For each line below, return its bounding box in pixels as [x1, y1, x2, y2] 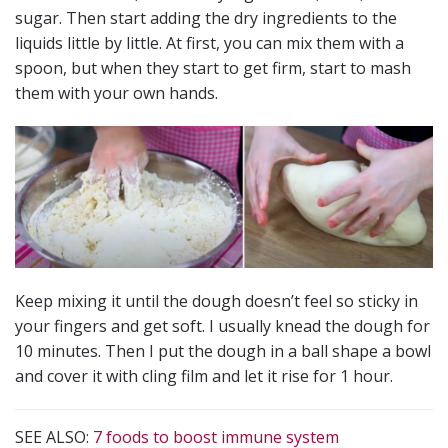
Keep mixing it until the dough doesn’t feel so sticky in [15, 289, 418, 312]
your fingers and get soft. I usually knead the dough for [15, 314, 430, 337]
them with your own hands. [15, 81, 218, 104]
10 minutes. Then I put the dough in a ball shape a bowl [15, 339, 431, 362]
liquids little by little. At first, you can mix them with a [15, 31, 404, 54]
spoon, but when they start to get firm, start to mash [15, 56, 411, 79]
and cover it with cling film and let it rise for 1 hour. [15, 364, 393, 387]
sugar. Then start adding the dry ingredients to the [15, 6, 397, 29]
